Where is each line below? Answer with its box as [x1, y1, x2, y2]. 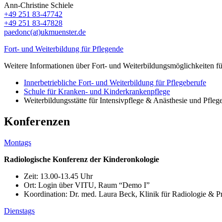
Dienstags [4, 206, 35, 215]
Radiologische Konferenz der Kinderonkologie [4, 155, 161, 164]
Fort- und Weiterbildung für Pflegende [4, 44, 123, 53]
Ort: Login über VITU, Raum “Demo [24, 180, 144, 189]
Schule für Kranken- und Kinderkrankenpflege [24, 87, 170, 96]
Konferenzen [4, 114, 70, 128]
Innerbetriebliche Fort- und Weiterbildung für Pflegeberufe [24, 78, 206, 87]
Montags [4, 138, 31, 147]
